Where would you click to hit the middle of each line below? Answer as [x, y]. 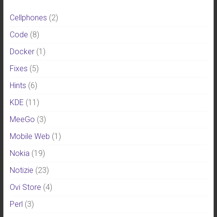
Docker [22, 52]
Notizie [21, 170]
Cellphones [28, 18]
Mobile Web [30, 136]
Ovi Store [25, 187]
